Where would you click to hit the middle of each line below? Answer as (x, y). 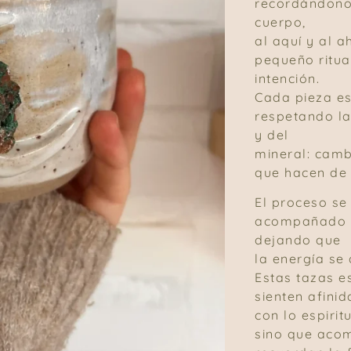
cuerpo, (280, 22)
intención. (288, 78)
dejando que (298, 239)
